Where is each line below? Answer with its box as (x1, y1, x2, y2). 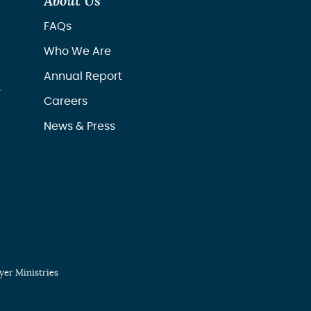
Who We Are (44, 45, 111, 57)
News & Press (44, 120, 115, 132)
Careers (44, 95, 87, 107)
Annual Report (44, 70, 122, 82)
